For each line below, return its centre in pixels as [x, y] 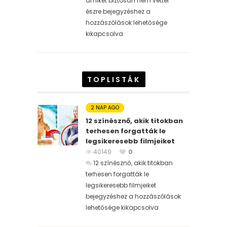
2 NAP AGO [105, 107]
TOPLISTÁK [113, 79]
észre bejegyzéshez [115, 11]
